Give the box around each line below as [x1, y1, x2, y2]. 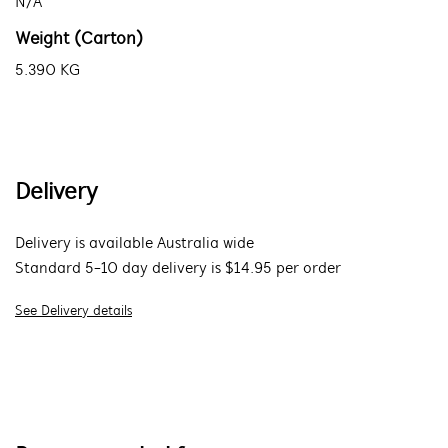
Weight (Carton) [15, 30, 143, 49]
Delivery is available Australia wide [15, 236, 254, 252]
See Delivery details [15, 304, 132, 319]
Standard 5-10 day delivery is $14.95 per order [15, 261, 341, 277]
